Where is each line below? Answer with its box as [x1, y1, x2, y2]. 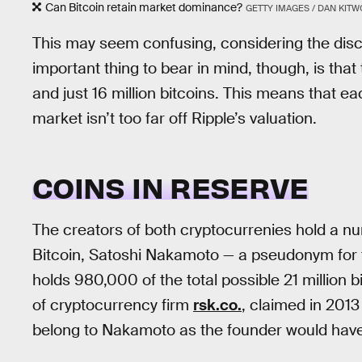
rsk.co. [193, 294, 242, 315]
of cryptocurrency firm [32, 294, 193, 315]
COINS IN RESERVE [32, 168, 309, 206]
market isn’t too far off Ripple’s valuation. [32, 107, 317, 128]
